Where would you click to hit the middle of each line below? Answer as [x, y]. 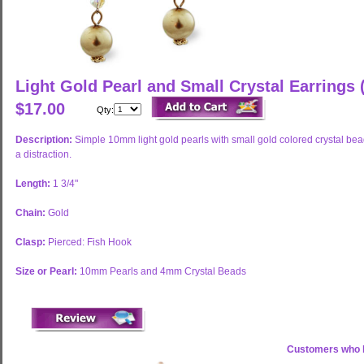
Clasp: [32, 242]
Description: [45, 140]
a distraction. [43, 154]
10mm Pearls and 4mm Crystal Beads [163, 271]
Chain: [32, 213]
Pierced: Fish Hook [90, 242]
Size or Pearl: [48, 271]
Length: [34, 184]
